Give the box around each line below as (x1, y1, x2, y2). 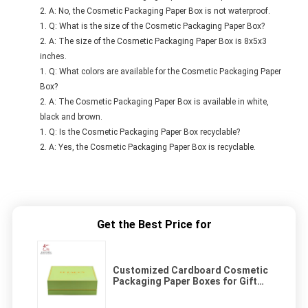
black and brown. (39, 112, 102, 122)
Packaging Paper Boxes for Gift (113, 276, 257, 287)
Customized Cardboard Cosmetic (113, 265, 268, 276)
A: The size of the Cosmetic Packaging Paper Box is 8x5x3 (48, 36, 267, 47)
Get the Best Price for (96, 218, 212, 232)
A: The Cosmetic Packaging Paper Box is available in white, (48, 97, 269, 107)
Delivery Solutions (113, 287, 197, 298)
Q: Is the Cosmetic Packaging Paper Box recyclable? (48, 127, 240, 137)
